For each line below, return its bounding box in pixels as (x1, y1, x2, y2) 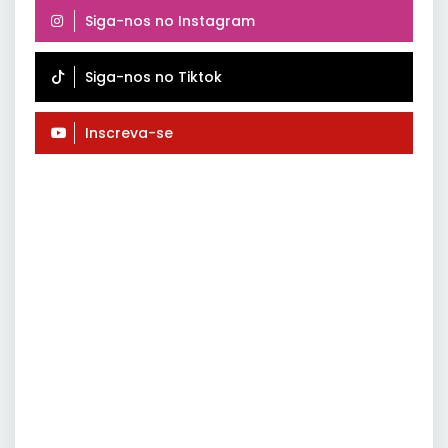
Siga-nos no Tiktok (85, 67, 222, 88)
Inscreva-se (85, 123, 173, 144)
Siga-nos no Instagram (85, 11, 255, 32)
